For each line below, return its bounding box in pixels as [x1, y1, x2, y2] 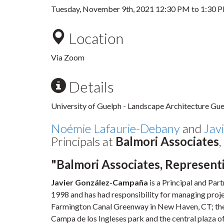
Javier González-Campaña [51, 177, 149, 187]
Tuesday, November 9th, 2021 [51, 4, 155, 13]
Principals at [51, 134, 115, 148]
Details [66, 77, 114, 95]
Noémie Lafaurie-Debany [51, 121, 180, 135]
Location [66, 29, 123, 47]
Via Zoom [51, 52, 84, 62]
